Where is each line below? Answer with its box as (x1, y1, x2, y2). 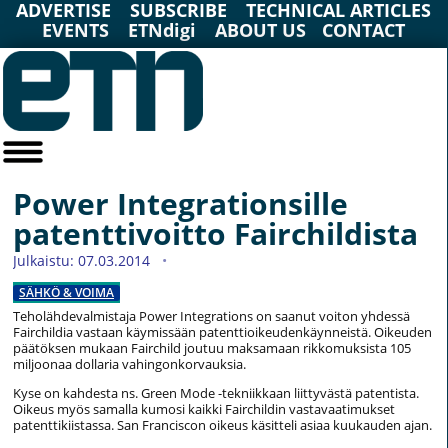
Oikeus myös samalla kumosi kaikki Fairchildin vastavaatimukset (13, 400, 395, 419)
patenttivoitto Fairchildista (13, 213, 418, 255)
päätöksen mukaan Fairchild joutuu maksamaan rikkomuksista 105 (13, 339, 411, 358)
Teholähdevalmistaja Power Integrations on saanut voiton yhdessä (13, 307, 410, 326)
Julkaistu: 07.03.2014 (13, 251, 154, 271)
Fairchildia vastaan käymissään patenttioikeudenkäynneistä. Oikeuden (13, 323, 432, 342)
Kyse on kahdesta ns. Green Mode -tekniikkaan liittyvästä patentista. (13, 384, 419, 403)
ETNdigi (128, 18, 197, 42)
